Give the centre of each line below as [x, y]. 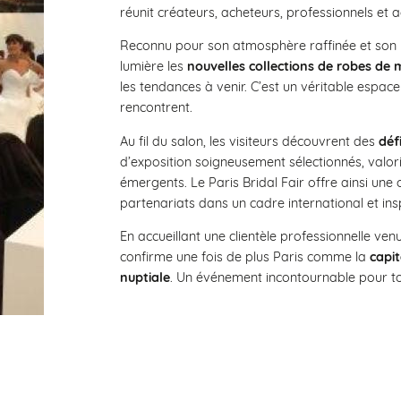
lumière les [154, 67]
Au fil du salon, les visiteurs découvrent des [249, 141]
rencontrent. [156, 108]
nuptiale [145, 277]
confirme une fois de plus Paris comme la [245, 256]
